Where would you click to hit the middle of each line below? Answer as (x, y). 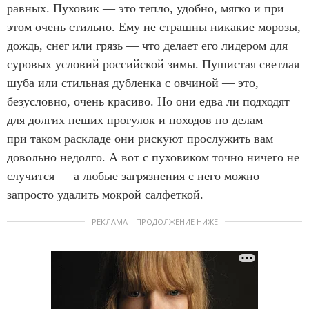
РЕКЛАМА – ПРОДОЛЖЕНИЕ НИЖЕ (154, 222)
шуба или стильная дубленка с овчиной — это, (133, 83)
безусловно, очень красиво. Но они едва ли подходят (148, 102)
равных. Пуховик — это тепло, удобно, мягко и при (146, 9)
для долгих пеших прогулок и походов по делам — (144, 120)
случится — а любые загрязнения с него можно (133, 176)
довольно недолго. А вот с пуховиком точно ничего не (153, 158)
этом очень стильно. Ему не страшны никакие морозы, (154, 27)
